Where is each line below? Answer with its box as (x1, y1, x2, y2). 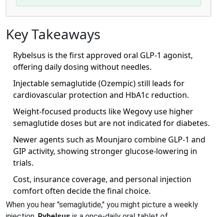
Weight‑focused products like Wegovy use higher (13, 106, 193, 117)
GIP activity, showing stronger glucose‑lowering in (13, 145, 197, 156)
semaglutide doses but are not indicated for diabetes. (13, 117, 210, 128)
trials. (13, 157, 33, 168)
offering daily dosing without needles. (13, 61, 152, 72)
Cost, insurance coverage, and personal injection (13, 173, 191, 185)
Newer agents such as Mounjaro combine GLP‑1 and (13, 134, 205, 145)
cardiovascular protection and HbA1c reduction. (13, 89, 189, 100)
